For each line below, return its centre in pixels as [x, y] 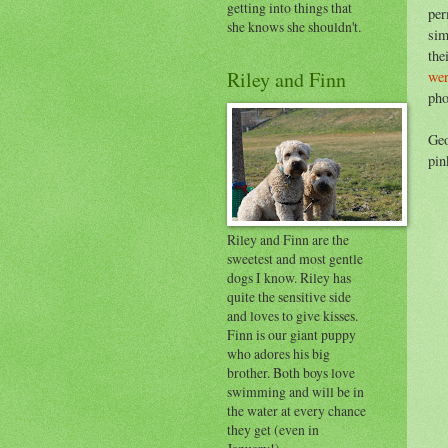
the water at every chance [296, 410]
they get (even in [273, 429]
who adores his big [278, 353]
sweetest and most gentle [295, 258]
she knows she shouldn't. [294, 26]
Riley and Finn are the [288, 239]
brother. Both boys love [291, 372]
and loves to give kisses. [292, 315]
